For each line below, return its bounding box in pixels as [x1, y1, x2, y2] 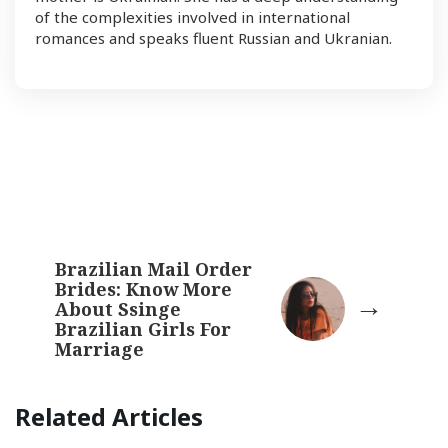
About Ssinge [55, 297, 181, 322]
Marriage [55, 337, 144, 362]
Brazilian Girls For [55, 317, 231, 342]
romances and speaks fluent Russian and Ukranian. [35, 28, 392, 49]
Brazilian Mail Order [55, 257, 252, 282]
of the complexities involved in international [35, 7, 350, 28]
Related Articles [15, 400, 203, 434]
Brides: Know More [55, 277, 232, 302]
